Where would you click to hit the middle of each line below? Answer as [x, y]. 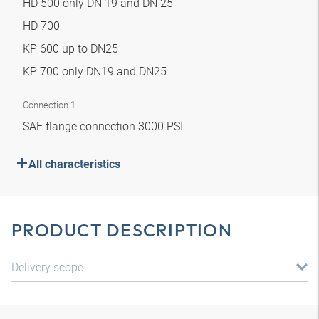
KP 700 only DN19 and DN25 [96, 71]
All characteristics [74, 164]
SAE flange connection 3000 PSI [104, 126]
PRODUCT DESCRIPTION [122, 230]
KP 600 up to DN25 [72, 48]
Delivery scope [47, 267]
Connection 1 [49, 105]
